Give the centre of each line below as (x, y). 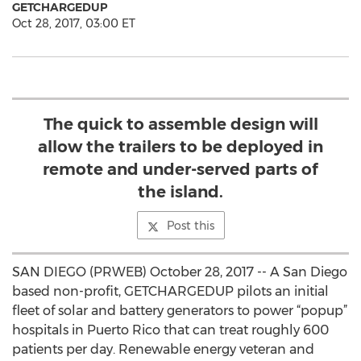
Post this (190, 226)
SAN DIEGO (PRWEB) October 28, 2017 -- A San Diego (180, 272)
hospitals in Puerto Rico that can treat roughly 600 (170, 330)
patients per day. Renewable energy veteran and (163, 349)
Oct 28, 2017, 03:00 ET (74, 23)
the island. (180, 192)
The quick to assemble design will (180, 124)
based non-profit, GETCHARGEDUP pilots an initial (170, 291)
